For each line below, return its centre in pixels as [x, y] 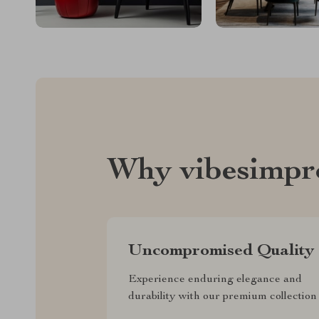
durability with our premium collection [223, 297]
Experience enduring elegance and [215, 279]
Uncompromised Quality [221, 251]
